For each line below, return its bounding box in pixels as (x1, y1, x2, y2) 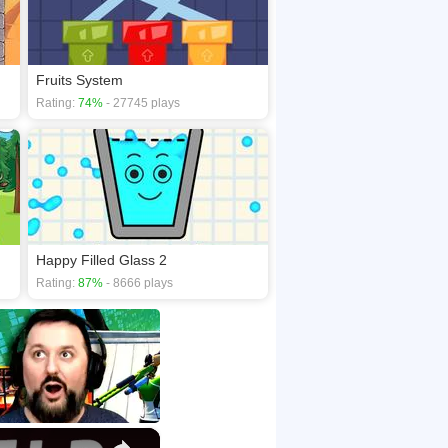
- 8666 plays (103, 275, 173, 290)
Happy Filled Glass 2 (36, 251, 167, 268)
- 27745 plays (103, 96, 180, 111)
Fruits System (36, 72, 123, 89)
